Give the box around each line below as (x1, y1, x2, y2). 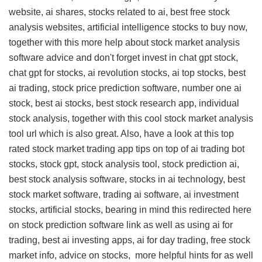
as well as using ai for (141, 220, 233, 230)
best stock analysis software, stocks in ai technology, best (9, 174, 245, 184)
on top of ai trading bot (150, 144, 244, 154)
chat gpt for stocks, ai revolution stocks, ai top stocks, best (9, 68, 246, 78)
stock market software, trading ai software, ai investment (9, 189, 239, 199)
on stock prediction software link (9, 220, 141, 230)
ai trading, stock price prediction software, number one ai (9, 83, 242, 93)
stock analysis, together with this (9, 113, 144, 123)
